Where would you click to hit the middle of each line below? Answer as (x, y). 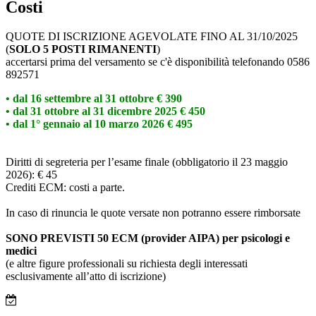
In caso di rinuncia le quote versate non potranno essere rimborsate (153, 213)
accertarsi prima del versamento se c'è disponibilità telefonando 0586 (158, 62)
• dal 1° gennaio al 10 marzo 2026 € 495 (99, 124)
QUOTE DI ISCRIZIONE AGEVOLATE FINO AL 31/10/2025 (152, 37)
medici (21, 251)
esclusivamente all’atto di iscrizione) (86, 276)
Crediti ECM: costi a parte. (65, 188)
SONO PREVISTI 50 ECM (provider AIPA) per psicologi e (148, 238)
